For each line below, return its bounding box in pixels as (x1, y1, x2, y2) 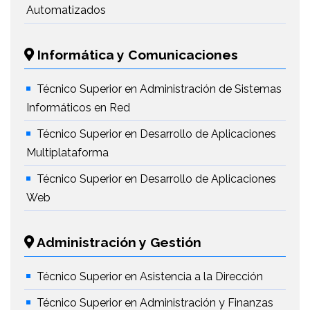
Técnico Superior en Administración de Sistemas (37, 82, 282, 95)
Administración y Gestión (34, 235, 201, 250)
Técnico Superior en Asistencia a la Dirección (37, 270, 263, 283)
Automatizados (26, 3, 106, 17)
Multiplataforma (26, 146, 109, 159)
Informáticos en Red (26, 101, 130, 114)
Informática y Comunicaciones (34, 47, 238, 62)
